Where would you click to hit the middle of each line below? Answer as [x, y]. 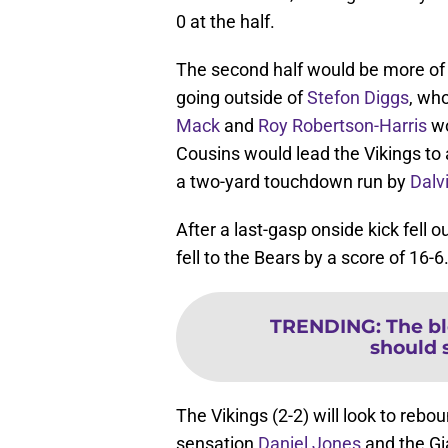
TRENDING [323, 326]
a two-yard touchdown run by [293, 182]
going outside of [241, 98]
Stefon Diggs [358, 98]
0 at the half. [225, 22]
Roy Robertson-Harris [342, 126]
